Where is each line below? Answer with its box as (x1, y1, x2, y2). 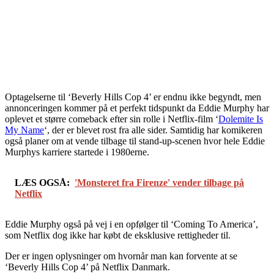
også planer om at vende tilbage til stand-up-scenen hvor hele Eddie (5, 135, 265, 146)
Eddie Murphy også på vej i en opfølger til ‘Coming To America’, (5, 218, 258, 229)
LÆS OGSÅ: (15, 177, 70, 188)
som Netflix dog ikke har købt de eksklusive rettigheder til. (5, 229, 231, 240)
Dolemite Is (218, 113, 263, 124)
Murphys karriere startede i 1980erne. (5, 146, 149, 157)
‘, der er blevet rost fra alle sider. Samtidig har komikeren (44, 124, 262, 135)
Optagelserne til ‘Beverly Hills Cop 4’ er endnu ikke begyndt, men (5, 91, 261, 102)
